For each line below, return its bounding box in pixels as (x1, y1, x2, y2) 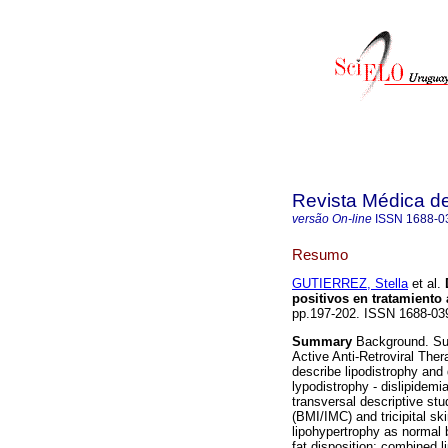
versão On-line (292, 212, 372, 226)
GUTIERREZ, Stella (292, 276, 408, 292)
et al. (408, 276, 441, 292)
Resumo (292, 245, 348, 263)
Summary (292, 334, 352, 350)
